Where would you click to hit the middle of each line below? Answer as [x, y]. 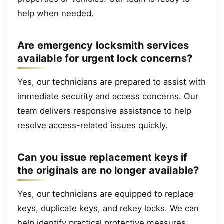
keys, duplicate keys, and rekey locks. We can [108, 209]
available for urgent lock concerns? [105, 58]
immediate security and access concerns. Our [108, 97]
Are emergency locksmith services [103, 45]
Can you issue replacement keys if [103, 157]
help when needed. [56, 14]
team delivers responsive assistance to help [104, 111]
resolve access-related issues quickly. [93, 126]
